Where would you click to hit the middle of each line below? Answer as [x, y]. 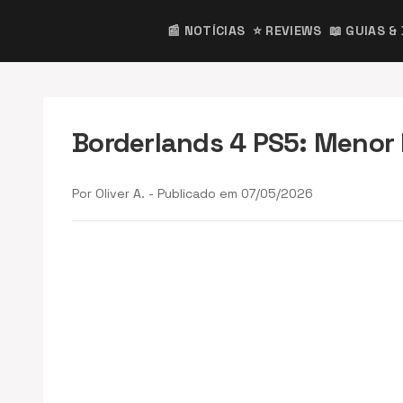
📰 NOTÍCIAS [206, 31]
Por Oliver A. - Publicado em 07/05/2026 [193, 193]
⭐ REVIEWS [287, 31]
